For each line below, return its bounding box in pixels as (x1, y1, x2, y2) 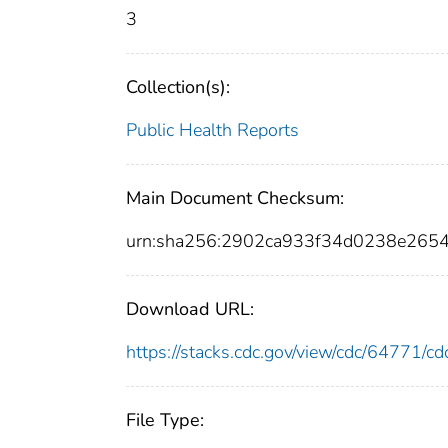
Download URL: (126, 297, 254, 322)
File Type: (126, 408, 204, 433)
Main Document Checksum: (126, 186, 344, 211)
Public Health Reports (126, 118, 299, 143)
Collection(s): (126, 75, 230, 100)
